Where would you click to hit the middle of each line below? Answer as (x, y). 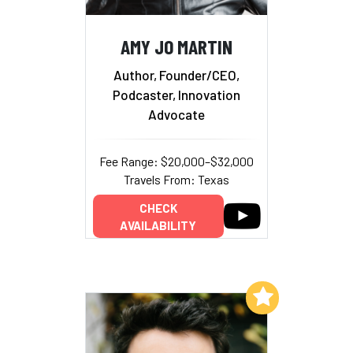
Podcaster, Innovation (176, 94)
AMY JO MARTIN (176, 46)
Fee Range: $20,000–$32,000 (176, 161)
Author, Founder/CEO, (176, 74)
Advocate (176, 114)
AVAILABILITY (158, 225)
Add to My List (203, 296)
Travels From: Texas (176, 179)
